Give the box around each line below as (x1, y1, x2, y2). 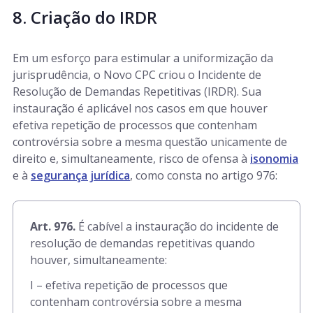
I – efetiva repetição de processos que (30, 277, 228, 293)
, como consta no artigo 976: (130, 168, 277, 183)
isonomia (250, 151, 298, 166)
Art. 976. (30, 219, 75, 234)
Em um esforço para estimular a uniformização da (13, 50, 273, 66)
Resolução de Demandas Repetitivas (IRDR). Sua (13, 84, 261, 99)
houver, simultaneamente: (30, 252, 167, 268)
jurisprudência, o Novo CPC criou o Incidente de (13, 67, 261, 82)
